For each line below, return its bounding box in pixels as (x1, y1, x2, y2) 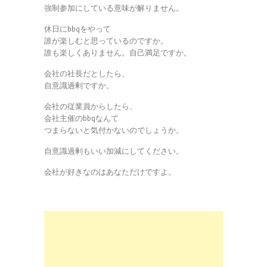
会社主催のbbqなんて (44, 113, 119, 123)
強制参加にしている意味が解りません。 (44, 2, 184, 13)
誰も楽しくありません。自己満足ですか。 (44, 47, 191, 58)
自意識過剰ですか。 (44, 80, 114, 91)
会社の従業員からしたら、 (44, 101, 137, 111)
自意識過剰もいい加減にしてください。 (44, 145, 184, 156)
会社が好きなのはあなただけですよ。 (44, 166, 176, 177)
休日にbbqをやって (44, 23, 111, 34)
